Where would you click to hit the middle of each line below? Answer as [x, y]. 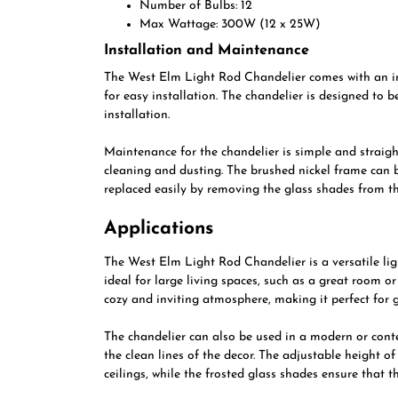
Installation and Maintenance [207, 51]
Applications [159, 229]
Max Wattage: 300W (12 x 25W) [230, 24]
